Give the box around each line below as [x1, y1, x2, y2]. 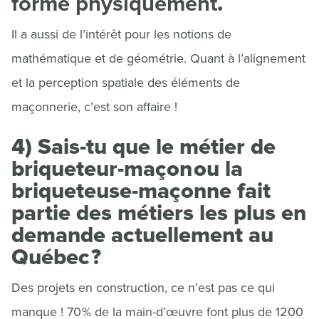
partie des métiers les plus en [11, 199, 306, 226]
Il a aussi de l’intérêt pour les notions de [11, 26, 231, 42]
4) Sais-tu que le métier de [11, 133, 276, 160]
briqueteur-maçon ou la [11, 155, 243, 182]
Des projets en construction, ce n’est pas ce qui [11, 280, 275, 296]
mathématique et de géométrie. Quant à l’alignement [11, 51, 305, 66]
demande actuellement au [11, 221, 273, 249]
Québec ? [11, 244, 101, 271]
